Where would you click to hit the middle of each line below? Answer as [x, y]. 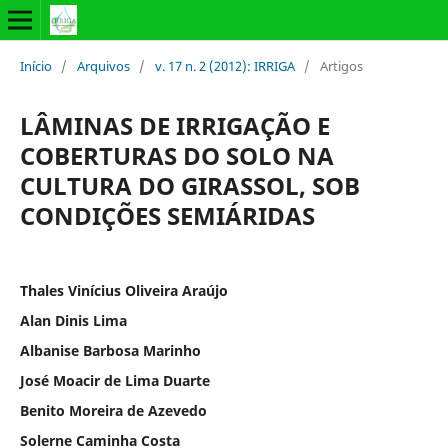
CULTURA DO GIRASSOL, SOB [189, 185]
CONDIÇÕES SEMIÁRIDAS [167, 215]
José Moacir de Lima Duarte [114, 380]
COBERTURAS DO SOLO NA [176, 155]
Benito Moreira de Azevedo [113, 410]
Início [35, 65]
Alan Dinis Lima [73, 320]
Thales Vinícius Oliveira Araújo [123, 290]
